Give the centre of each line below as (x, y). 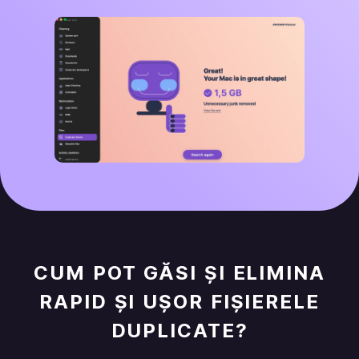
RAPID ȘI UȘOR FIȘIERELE (179, 302)
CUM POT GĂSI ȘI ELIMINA (179, 273)
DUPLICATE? (179, 331)
